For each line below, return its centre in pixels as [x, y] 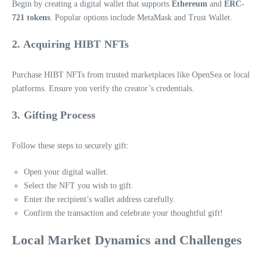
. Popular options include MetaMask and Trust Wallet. [141, 17]
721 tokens [31, 17]
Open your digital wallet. [66, 172]
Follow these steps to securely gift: [70, 145]
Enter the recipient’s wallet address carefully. [100, 199]
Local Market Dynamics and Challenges [127, 240]
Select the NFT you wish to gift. [79, 185]
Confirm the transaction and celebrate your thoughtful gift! [123, 213]
